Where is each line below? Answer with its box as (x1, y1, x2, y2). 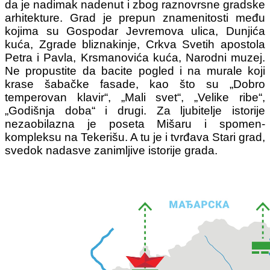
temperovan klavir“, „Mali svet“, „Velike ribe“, (5, 90, 265, 104)
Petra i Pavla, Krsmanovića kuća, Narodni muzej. (5, 51, 265, 64)
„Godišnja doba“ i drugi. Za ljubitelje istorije (5, 104, 265, 117)
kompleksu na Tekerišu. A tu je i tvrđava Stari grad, (5, 130, 265, 143)
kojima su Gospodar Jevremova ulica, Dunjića (5, 24, 265, 37)
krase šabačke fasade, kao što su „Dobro (5, 77, 265, 90)
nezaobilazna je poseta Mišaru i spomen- (5, 117, 265, 130)
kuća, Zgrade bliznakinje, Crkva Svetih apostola (5, 37, 265, 51)
